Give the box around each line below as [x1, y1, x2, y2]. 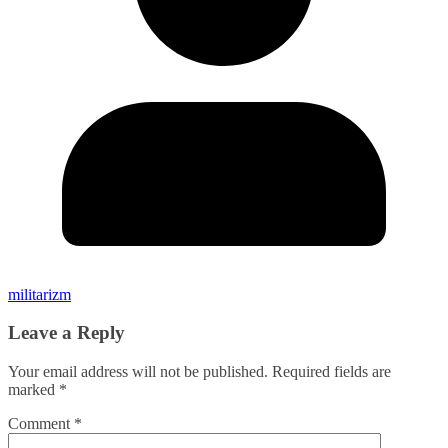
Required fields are [272, 363, 391, 380]
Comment [8, 415, 74, 432]
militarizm [8, 285, 71, 303]
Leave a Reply [8, 322, 125, 344]
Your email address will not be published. [8, 363, 268, 380]
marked [8, 381, 59, 398]
